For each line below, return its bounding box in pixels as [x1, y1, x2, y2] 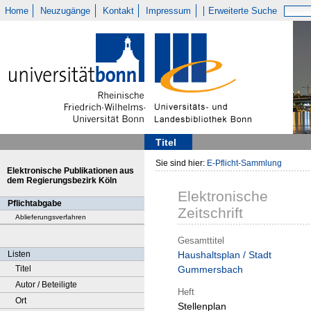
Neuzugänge [40, 6, 91, 16]
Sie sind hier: [155, 158, 207, 168]
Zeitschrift [178, 205, 243, 221]
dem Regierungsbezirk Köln [7, 176, 117, 185]
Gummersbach [178, 264, 243, 276]
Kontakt [102, 6, 134, 16]
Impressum [146, 6, 192, 16]
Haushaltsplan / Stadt [178, 249, 271, 261]
